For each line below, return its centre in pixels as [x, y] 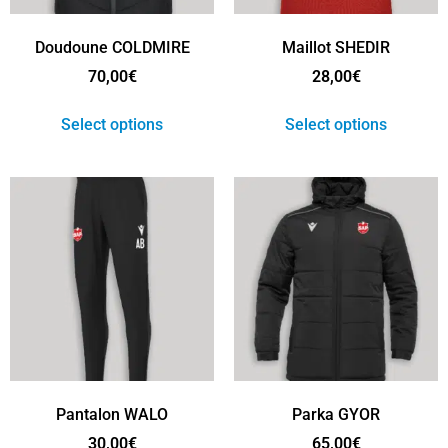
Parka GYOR [336, 415]
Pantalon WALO [112, 415]
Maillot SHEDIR [336, 48]
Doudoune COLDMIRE [112, 48]
